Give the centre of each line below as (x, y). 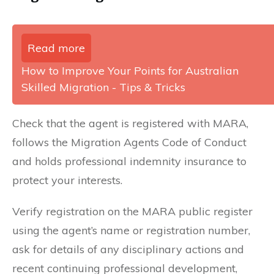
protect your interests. (67, 180)
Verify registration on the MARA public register (132, 211)
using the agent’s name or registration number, (131, 230)
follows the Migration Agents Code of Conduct (129, 142)
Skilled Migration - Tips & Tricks (103, 87)
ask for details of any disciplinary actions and (128, 249)
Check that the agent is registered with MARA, (130, 123)
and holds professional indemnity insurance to (129, 161)
